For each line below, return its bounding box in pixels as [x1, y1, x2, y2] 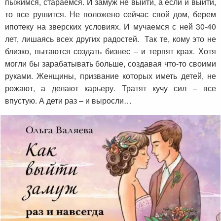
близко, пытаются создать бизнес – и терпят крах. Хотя [5, 45, 216, 57]
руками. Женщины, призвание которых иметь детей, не [5, 70, 216, 81]
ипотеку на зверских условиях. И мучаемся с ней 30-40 [5, 21, 216, 32]
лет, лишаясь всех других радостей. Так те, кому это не [5, 33, 216, 44]
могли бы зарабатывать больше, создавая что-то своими [5, 58, 216, 69]
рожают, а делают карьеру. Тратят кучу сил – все [5, 82, 216, 94]
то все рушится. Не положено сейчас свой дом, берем [5, 8, 216, 20]
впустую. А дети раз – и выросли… [5, 95, 132, 106]
